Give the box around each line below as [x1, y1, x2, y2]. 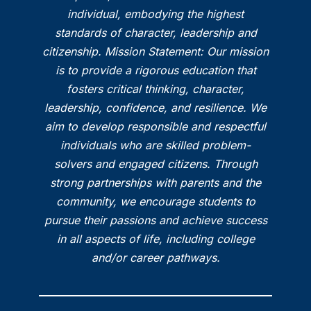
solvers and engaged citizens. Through [53, 157, 258, 171]
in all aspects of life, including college [56, 232, 255, 246]
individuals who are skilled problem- [60, 138, 251, 153]
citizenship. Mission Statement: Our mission [42, 44, 269, 59]
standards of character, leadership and [54, 26, 257, 40]
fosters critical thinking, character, [67, 82, 244, 96]
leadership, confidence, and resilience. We [44, 101, 267, 115]
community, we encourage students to [56, 194, 255, 209]
